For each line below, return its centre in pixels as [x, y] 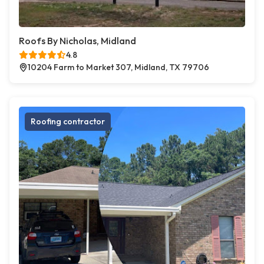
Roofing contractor [68, 121]
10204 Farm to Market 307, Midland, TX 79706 [118, 67]
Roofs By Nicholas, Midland [77, 41]
